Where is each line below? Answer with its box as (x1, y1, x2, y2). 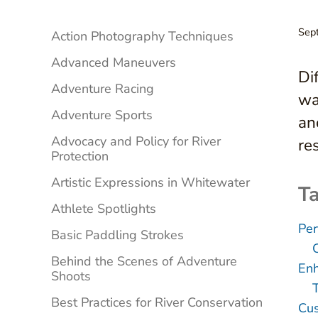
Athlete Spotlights (51, 200, 156, 218)
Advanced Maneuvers (51, 54, 176, 72)
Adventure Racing (51, 80, 154, 98)
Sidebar (50, 21, 139, 56)
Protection (51, 148, 109, 165)
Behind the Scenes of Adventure (51, 253, 237, 270)
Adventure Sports (51, 106, 153, 124)
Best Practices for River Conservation (51, 294, 263, 312)
